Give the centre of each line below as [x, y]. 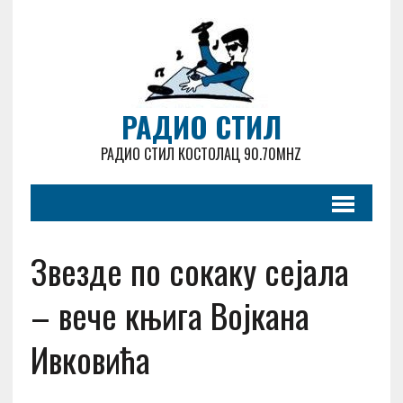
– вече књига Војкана [170, 315]
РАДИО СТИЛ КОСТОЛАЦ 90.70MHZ [201, 154]
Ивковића [90, 359]
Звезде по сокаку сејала [189, 271]
